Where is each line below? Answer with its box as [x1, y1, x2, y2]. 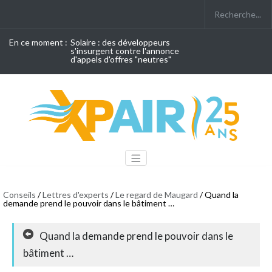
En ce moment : [9, 37, 67, 47]
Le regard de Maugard [115, 189, 198, 200]
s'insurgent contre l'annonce [70, 46, 179, 56]
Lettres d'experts [42, 189, 109, 200]
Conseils [3, 189, 36, 200]
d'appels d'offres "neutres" [70, 54, 171, 64]
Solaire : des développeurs [70, 37, 170, 47]
